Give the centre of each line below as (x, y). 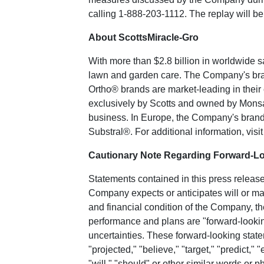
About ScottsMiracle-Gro (143, 37)
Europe (156, 118)
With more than (121, 61)
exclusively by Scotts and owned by (164, 103)
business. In (115, 118)
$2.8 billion (177, 61)
